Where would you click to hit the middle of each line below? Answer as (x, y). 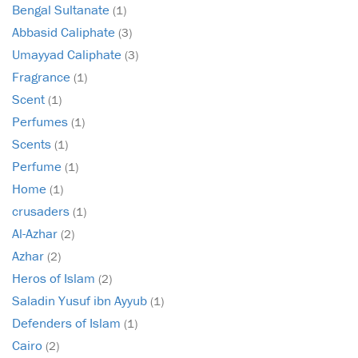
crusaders (42, 211)
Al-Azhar (36, 234)
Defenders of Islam (68, 323)
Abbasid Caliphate (65, 32)
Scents (33, 144)
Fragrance (43, 77)
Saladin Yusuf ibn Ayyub (81, 301)
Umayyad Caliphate (68, 55)
